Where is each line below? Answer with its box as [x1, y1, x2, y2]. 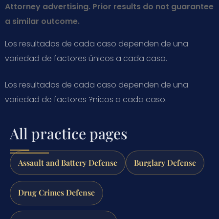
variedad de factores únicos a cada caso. [5, 52, 167, 64]
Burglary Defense [134, 157, 196, 168]
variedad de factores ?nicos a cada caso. [5, 93, 167, 105]
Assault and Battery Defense [18, 157, 117, 168]
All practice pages [10, 123, 128, 143]
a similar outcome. [5, 15, 80, 27]
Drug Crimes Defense [18, 187, 95, 198]
